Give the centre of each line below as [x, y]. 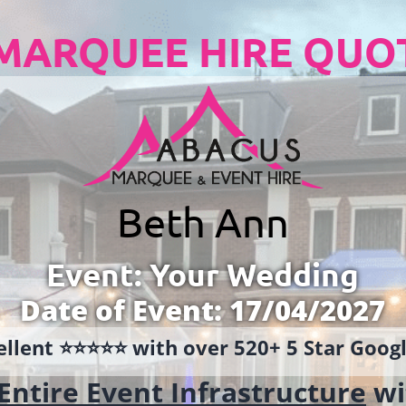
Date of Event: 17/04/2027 [203, 310]
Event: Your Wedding [203, 274]
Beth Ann [203, 222]
